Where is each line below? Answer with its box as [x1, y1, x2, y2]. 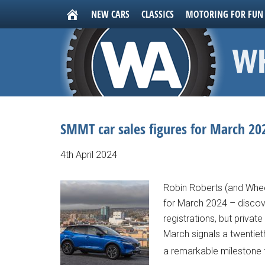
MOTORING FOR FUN [186, 8, 263, 21]
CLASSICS [141, 8, 174, 21]
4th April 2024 [60, 149, 117, 160]
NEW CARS [91, 8, 130, 21]
